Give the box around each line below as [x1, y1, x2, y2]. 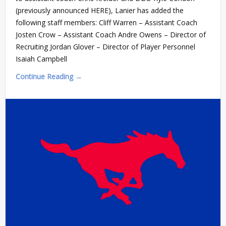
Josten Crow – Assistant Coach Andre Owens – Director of [16, 30, 206, 40]
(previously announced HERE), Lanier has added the [16, 6, 184, 16]
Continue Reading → [16, 72, 82, 82]
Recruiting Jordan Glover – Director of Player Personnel [16, 42, 195, 52]
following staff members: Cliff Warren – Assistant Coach [16, 18, 197, 28]
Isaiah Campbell [16, 54, 67, 64]
